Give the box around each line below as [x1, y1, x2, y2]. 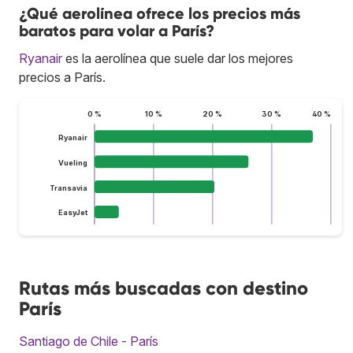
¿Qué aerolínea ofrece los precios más [19, 3, 300, 23]
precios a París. [19, 69, 106, 85]
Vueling [58, 158, 87, 167]
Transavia [49, 183, 87, 192]
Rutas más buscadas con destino [19, 276, 308, 299]
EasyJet [58, 208, 88, 217]
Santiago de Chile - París [19, 333, 158, 349]
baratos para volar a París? [19, 20, 214, 40]
